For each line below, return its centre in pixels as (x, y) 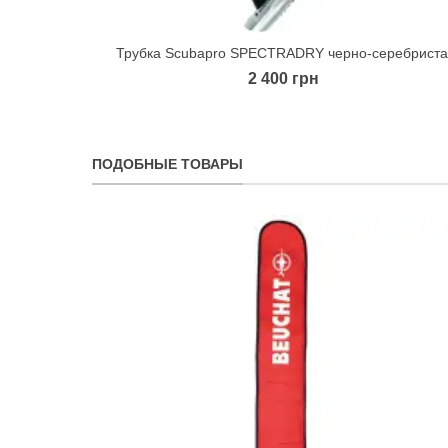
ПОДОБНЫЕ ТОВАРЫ (167, 163)
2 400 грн (283, 78)
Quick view (299, 52)
